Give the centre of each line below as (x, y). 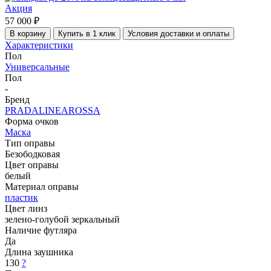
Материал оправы (42, 186)
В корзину (28, 33)
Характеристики (39, 45)
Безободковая (32, 154)
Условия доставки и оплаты (178, 33)
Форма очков (32, 121)
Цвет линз (26, 208)
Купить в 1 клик (87, 33)
